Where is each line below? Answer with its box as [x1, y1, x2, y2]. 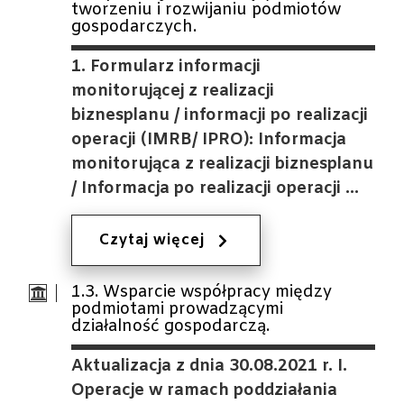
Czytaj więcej [99, 231, 206, 250]
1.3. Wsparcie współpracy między [71, 281, 333, 303]
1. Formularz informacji [71, 56, 262, 78]
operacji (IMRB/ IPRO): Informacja [71, 129, 347, 151]
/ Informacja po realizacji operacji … [71, 178, 360, 199]
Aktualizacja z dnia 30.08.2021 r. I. [71, 355, 348, 377]
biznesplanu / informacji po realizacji [71, 105, 369, 126]
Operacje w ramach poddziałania [71, 380, 338, 401]
